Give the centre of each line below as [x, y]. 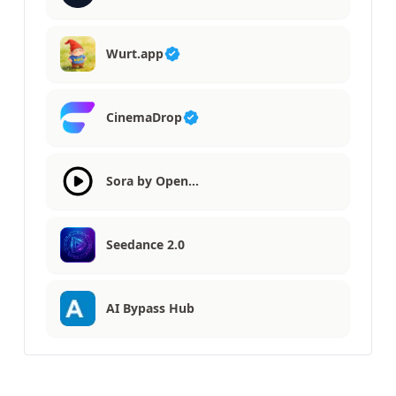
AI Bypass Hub [150, 308]
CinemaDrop [144, 117]
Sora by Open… [152, 180]
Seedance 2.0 [145, 244]
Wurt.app [135, 53]
